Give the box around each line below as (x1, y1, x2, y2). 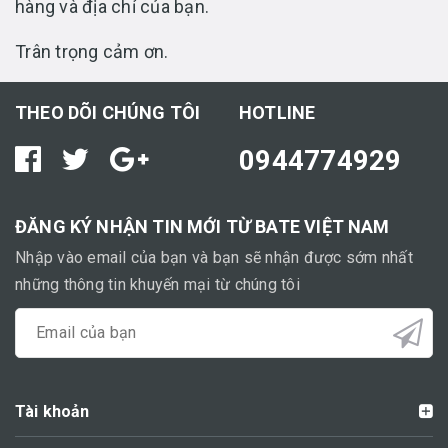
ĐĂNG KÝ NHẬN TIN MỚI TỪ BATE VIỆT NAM (15, 215, 390, 237)
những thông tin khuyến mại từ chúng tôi (15, 274, 300, 294)
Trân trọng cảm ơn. (15, 40, 169, 62)
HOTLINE (239, 101, 316, 123)
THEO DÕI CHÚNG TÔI (15, 101, 201, 123)
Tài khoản (15, 401, 90, 421)
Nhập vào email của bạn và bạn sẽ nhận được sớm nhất (15, 247, 413, 267)
